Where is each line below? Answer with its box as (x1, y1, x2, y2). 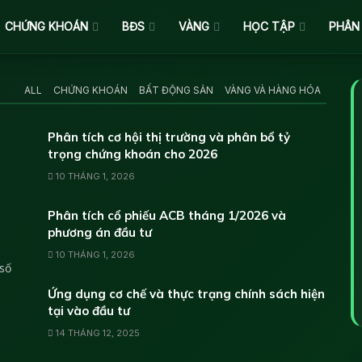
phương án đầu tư (48, 225, 152, 240)
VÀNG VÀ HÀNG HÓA (225, 84, 321, 96)
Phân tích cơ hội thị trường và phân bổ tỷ (48, 129, 290, 145)
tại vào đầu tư (48, 303, 130, 318)
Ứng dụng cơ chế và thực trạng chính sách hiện (48, 286, 325, 301)
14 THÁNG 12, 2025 (53, 327, 140, 339)
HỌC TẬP (243, 19, 295, 33)
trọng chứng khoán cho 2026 (48, 146, 217, 162)
